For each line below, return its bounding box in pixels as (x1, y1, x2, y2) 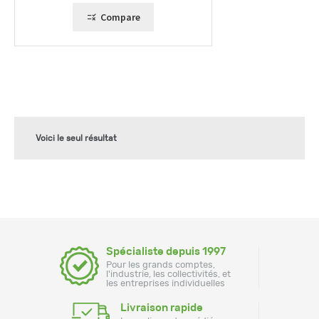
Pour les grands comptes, (106, 260, 215, 270)
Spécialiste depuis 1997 (106, 246, 226, 257)
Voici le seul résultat (36, 133, 117, 142)
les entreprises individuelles (106, 278, 225, 288)
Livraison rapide (120, 302, 203, 313)
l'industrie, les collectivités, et (106, 269, 231, 279)
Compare (100, 10, 140, 23)
